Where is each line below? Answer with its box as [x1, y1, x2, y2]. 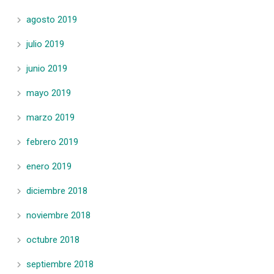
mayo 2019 [26, 87, 71, 98]
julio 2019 [26, 38, 64, 50]
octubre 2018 [26, 234, 80, 245]
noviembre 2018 [26, 209, 91, 221]
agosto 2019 [26, 13, 77, 25]
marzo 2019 [26, 111, 75, 123]
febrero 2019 [26, 136, 78, 147]
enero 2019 [26, 160, 72, 172]
